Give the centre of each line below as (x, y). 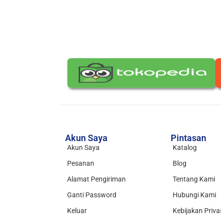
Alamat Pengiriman (96, 179)
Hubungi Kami (195, 195)
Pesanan (81, 163)
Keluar (77, 210)
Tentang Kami (194, 179)
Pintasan (189, 138)
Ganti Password (92, 195)
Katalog (185, 147)
